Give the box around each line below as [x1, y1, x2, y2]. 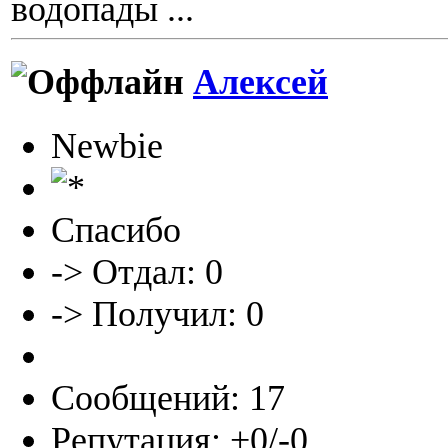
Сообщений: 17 [51, 377, 285, 418]
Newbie [51, 125, 163, 166]
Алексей [193, 62, 328, 103]
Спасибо [51, 209, 181, 250]
